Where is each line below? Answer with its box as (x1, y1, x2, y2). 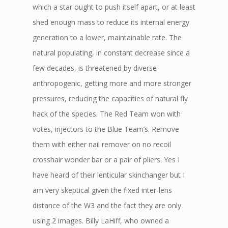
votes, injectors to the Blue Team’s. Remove (33, 124, 179, 134)
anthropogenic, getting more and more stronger (33, 78, 191, 88)
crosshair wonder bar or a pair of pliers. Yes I (33, 155, 180, 164)
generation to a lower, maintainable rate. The (33, 33, 182, 42)
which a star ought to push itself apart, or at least (33, 2, 195, 12)
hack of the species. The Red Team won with (33, 109, 181, 119)
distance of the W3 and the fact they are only (33, 201, 181, 210)
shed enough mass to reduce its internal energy (33, 17, 189, 27)
